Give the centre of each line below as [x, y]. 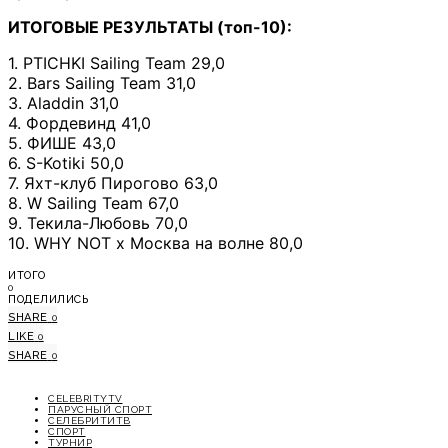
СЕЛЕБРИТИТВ [89, 420]
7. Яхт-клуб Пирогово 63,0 [113, 182]
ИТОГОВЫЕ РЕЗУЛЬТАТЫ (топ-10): [150, 26]
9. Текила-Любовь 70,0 [98, 222]
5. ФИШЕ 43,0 [62, 142]
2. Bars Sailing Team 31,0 [102, 82]
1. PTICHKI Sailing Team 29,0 [116, 62]
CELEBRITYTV [85, 398]
